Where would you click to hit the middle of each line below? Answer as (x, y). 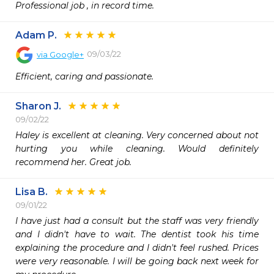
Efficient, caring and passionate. (84, 76)
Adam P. (36, 35)
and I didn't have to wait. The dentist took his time (137, 234)
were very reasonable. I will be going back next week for (137, 261)
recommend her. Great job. (75, 162)
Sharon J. (38, 106)
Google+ (67, 54)
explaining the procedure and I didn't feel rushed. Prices (137, 248)
